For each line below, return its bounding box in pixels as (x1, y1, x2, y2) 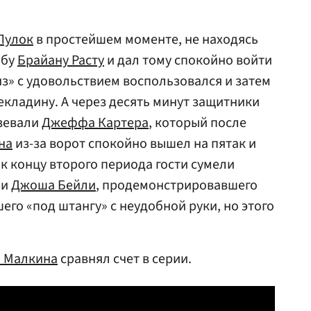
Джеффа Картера (42, 113, 149, 133)
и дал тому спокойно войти (104, 51, 272, 70)
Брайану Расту (17, 51, 104, 70)
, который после (149, 113, 246, 133)
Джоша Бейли (11, 176, 96, 195)
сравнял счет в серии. (58, 249, 192, 269)
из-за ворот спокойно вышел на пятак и (12, 134, 256, 153)
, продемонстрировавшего (96, 176, 258, 195)
